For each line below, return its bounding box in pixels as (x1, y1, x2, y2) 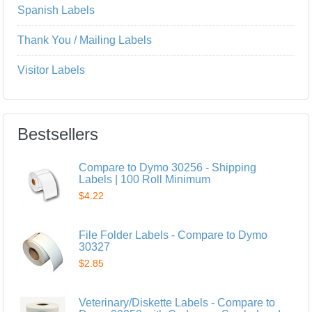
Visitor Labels (17, 63, 86, 76)
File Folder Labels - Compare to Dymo (79, 228, 268, 241)
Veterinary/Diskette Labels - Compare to (79, 296, 276, 309)
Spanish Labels (17, 3, 95, 16)
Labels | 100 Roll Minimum (79, 173, 211, 185)
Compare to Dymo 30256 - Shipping (79, 161, 257, 173)
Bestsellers (17, 124, 99, 143)
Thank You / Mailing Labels (17, 33, 153, 46)
